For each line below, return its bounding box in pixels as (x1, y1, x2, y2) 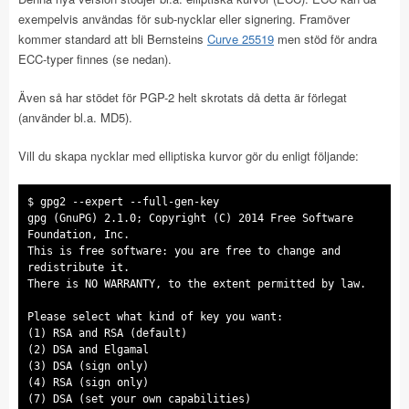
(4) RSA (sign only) (27, 376, 149, 389)
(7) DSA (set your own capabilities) (27, 393, 251, 405)
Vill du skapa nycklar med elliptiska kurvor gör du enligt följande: (18, 147, 359, 164)
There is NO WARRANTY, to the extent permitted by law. (27, 278, 366, 290)
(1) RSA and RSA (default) (27, 327, 187, 340)
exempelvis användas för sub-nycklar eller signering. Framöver (18, 10, 350, 27)
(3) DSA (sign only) (27, 360, 149, 372)
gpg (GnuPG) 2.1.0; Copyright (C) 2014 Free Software (27, 212, 353, 225)
